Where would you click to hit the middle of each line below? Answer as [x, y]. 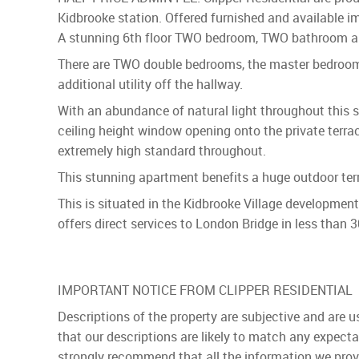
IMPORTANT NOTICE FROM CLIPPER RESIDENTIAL [205, 290]
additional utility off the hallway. [150, 85]
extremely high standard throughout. [162, 151]
